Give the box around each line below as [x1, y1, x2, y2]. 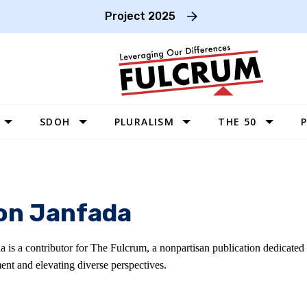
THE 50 [218, 115, 257, 128]
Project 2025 [104, 10, 175, 23]
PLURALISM [114, 115, 175, 128]
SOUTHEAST [227, 214, 282, 226]
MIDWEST [227, 194, 270, 206]
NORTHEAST [227, 235, 283, 247]
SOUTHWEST [227, 173, 284, 185]
